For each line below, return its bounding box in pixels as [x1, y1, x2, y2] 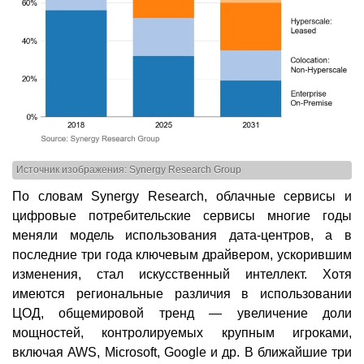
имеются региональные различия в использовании [12, 286, 352, 301]
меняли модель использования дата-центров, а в [12, 227, 352, 242]
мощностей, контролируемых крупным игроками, [12, 325, 352, 340]
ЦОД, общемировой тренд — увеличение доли [12, 305, 352, 320]
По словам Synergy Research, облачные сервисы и [12, 188, 352, 203]
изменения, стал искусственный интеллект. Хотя [12, 266, 352, 281]
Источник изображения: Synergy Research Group [16, 164, 241, 175]
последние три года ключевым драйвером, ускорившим [12, 247, 352, 262]
